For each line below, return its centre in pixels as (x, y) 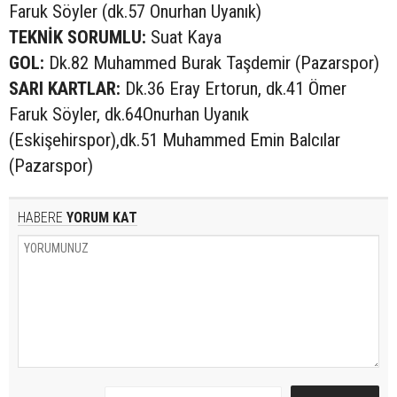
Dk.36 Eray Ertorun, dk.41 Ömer (234, 88)
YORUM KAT (100, 217)
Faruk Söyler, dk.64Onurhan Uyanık (129, 114)
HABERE (40, 217)
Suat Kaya (184, 37)
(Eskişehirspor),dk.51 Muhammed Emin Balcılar (175, 140)
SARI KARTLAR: (65, 88)
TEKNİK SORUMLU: (78, 37)
